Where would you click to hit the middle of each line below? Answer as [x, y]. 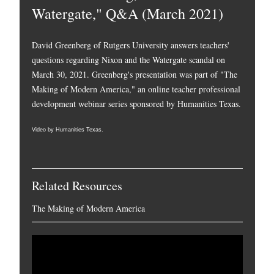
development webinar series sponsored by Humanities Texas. [136, 104]
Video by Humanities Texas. [68, 130]
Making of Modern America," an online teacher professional [136, 89]
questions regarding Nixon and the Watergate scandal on [128, 60]
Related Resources [77, 186]
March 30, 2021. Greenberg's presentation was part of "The [135, 74]
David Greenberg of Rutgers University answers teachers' [131, 45]
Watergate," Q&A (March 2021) [128, 13]
